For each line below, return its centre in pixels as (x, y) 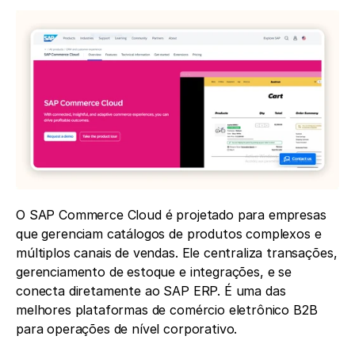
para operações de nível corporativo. (127, 329)
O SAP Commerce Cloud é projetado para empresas (171, 215)
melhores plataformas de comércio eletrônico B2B (167, 310)
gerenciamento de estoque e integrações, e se (154, 272)
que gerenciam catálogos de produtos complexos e (169, 234)
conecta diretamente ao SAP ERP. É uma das (151, 291)
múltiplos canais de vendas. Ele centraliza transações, (177, 253)
